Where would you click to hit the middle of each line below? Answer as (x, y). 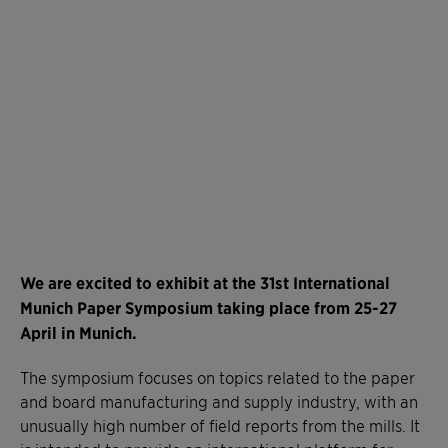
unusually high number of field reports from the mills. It (220, 425)
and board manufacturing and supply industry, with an (219, 401)
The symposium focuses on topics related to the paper (217, 377)
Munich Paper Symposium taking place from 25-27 (208, 308)
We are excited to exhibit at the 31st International (205, 283)
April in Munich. (78, 333)
